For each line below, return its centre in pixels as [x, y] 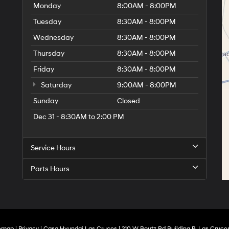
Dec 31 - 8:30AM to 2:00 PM [79, 117]
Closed [129, 101]
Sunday [46, 101]
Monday [47, 6]
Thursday [49, 53]
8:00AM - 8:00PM [147, 6]
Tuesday [47, 21]
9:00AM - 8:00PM [147, 85]
